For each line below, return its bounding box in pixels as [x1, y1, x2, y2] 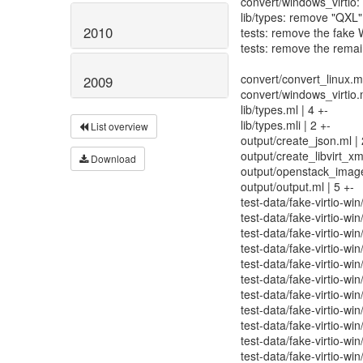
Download [88, 152, 136, 166]
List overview [88, 119, 148, 134]
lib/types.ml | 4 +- [241, 101, 328, 117]
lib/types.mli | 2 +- [241, 117, 331, 133]
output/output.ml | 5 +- [241, 178, 354, 194]
